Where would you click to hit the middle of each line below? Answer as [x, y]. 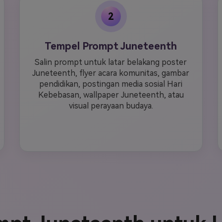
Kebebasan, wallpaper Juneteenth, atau [111, 95]
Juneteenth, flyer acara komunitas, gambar [111, 73]
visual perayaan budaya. [111, 106]
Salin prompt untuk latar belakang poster [111, 62]
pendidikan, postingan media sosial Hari [111, 84]
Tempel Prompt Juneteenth [111, 46]
